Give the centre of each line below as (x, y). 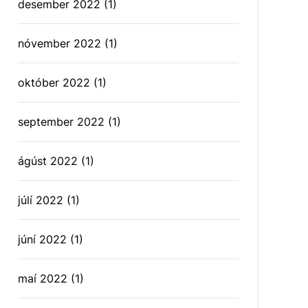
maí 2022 (43, 278)
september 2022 (62, 122)
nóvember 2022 (60, 43)
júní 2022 (43, 239)
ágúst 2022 (48, 161)
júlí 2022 (41, 200)
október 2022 (54, 82)
